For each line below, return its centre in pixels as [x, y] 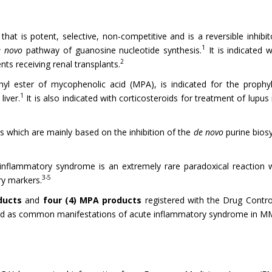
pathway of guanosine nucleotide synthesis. [112, 50]
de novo [208, 132]
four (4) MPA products [94, 200]
